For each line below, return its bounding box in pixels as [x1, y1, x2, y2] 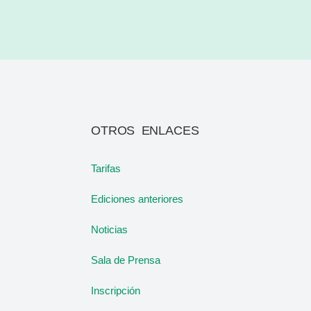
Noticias [91, 224, 128, 235]
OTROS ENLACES [91, 124, 199, 137]
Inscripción [91, 285, 140, 296]
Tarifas [91, 162, 121, 174]
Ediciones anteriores [91, 193, 183, 205]
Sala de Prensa [91, 254, 160, 266]
